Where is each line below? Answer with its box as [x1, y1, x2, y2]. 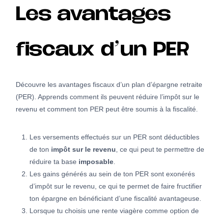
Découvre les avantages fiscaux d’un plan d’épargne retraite [16, 80, 202, 88]
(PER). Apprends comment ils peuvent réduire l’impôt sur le [16, 92, 199, 101]
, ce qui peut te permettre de [116, 145, 204, 153]
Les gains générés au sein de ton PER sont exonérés [29, 169, 195, 178]
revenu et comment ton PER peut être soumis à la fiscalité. [16, 105, 198, 113]
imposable [79, 157, 113, 165]
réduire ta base [29, 157, 79, 165]
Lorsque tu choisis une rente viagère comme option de [29, 206, 199, 215]
